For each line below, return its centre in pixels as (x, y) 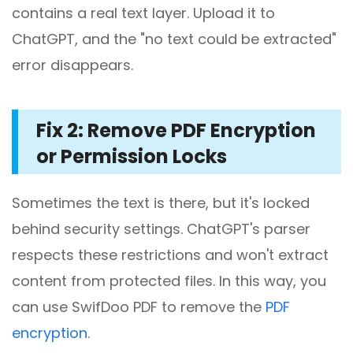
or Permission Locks (132, 157)
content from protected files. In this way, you (169, 281)
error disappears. (72, 65)
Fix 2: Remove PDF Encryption (176, 131)
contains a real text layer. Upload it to (143, 13)
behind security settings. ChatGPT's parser (161, 229)
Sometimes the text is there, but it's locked (161, 203)
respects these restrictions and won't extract (170, 255)
